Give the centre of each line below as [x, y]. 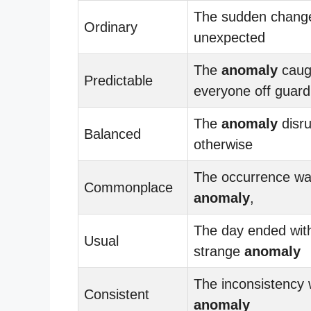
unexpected [229, 37]
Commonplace [128, 187]
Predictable [118, 80]
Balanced [112, 134]
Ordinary [111, 27]
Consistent [117, 294]
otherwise [223, 144]
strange [219, 251]
